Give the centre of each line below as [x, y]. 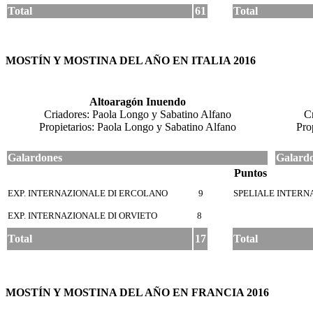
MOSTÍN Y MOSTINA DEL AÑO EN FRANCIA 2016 [137, 292]
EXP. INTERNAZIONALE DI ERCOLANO [89, 193]
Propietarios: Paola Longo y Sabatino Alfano [137, 126]
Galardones [35, 157]
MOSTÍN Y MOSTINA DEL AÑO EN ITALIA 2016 [131, 60]
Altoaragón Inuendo [137, 101]
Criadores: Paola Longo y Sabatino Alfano [137, 114]
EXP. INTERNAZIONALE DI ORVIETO [83, 215]
